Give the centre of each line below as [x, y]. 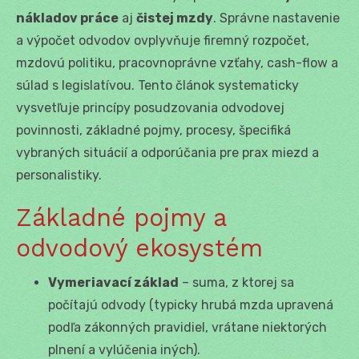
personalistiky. [59, 175]
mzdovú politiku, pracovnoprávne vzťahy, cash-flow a [177, 63]
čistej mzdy [175, 18]
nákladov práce [67, 18]
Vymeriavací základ [113, 282]
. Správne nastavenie [276, 18]
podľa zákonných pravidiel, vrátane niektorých [188, 327]
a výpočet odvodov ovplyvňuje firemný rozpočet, [163, 40]
